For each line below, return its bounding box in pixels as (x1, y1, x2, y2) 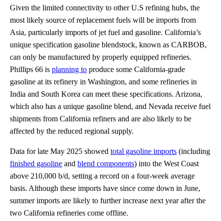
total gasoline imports (110, 147, 177, 155)
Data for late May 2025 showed (10, 147, 110, 155)
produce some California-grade (87, 65, 185, 74)
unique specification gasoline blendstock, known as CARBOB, (10, 40, 207, 49)
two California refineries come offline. (10, 208, 128, 217)
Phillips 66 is (10, 65, 52, 74)
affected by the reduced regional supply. (10, 126, 134, 135)
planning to (52, 65, 87, 74)
